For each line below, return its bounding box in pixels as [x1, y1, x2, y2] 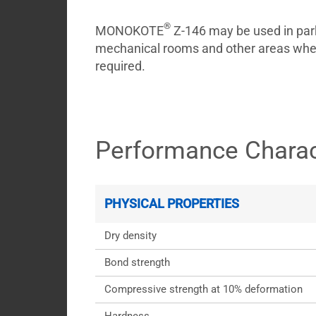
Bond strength [104, 256, 170, 269]
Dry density [104, 229, 157, 242]
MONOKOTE [95, 23, 164, 38]
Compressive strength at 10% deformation [104, 283, 303, 296]
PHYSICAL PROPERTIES [104, 196, 239, 211]
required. [95, 59, 145, 73]
